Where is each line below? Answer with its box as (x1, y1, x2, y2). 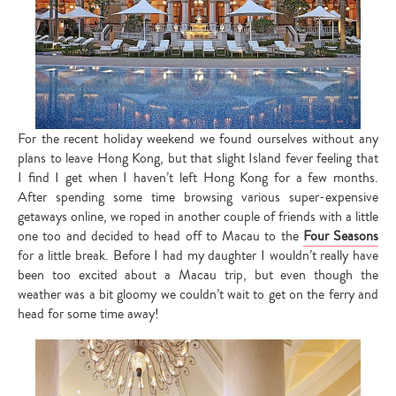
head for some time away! (18, 303, 159, 324)
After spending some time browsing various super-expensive (18, 187, 378, 207)
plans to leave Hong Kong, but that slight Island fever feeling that (18, 148, 378, 168)
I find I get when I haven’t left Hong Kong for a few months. (18, 167, 378, 187)
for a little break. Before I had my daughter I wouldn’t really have (18, 245, 378, 265)
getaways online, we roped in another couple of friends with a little (18, 206, 378, 226)
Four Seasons (302, 225, 378, 246)
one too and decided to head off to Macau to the (18, 225, 303, 246)
